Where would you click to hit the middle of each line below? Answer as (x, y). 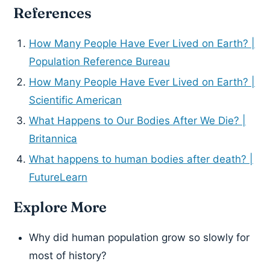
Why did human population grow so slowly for (139, 237)
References (53, 13)
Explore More (60, 207)
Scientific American (75, 100)
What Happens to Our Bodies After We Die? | (137, 121)
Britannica (53, 139)
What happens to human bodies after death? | (141, 159)
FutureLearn (58, 177)
